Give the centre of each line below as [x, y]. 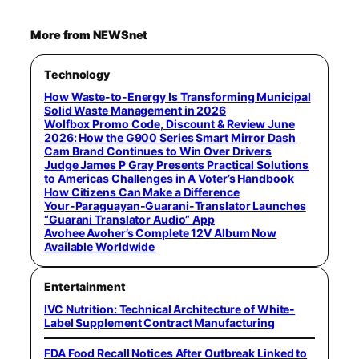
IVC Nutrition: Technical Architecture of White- [170, 309]
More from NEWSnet [89, 36]
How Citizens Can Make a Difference [142, 192]
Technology [77, 75]
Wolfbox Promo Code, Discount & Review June [169, 124]
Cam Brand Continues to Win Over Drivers [158, 151]
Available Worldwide [100, 247]
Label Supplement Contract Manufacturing [160, 323]
